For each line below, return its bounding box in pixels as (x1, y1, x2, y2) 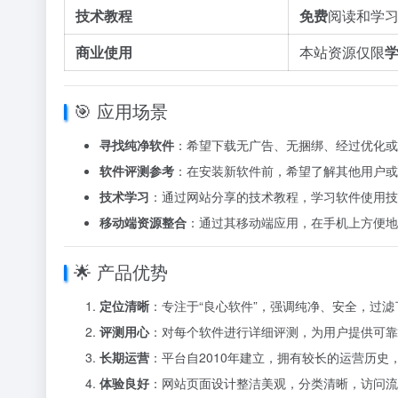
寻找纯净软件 (99, 136, 174, 154)
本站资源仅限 (299, 42, 385, 62)
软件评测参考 (99, 162, 174, 179)
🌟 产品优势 (74, 259, 168, 284)
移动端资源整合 (99, 213, 187, 231)
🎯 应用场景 (74, 98, 168, 123)
